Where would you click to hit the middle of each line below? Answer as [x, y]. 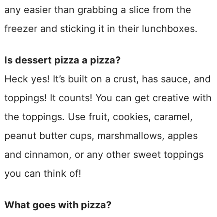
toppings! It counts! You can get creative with [108, 98]
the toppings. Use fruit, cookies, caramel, [98, 116]
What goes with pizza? [58, 205]
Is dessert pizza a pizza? [62, 60]
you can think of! [43, 173]
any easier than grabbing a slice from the [98, 9]
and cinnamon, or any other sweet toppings [104, 154]
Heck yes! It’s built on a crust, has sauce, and [107, 79]
